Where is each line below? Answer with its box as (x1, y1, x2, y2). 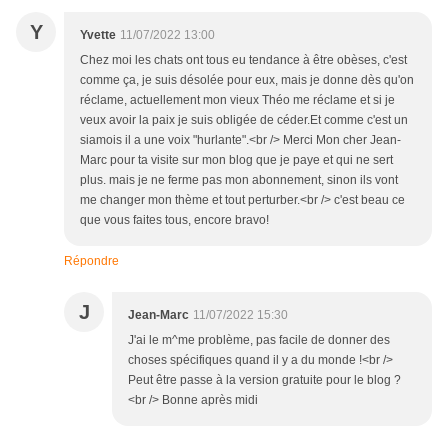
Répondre (64, 254, 119, 269)
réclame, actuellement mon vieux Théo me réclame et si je (80, 93, 395, 108)
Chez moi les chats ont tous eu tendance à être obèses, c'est (80, 53, 407, 68)
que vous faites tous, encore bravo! (80, 213, 269, 228)
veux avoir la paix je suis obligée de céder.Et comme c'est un (80, 113, 408, 128)
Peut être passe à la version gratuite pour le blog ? (128, 373, 401, 388)
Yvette (80, 28, 116, 43)
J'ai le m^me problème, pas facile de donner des (128, 333, 390, 348)
